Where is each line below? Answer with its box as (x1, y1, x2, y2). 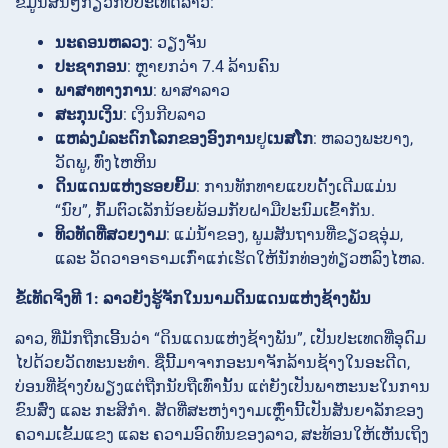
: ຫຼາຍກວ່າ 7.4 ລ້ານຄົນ (127, 56, 280, 76)
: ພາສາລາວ (153, 80, 230, 100)
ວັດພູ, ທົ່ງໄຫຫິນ (55, 152, 157, 172)
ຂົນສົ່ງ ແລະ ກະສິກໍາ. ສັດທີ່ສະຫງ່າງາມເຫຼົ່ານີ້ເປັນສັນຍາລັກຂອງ (15, 400, 424, 420)
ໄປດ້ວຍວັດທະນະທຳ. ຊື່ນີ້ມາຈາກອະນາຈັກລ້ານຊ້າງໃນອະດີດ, (15, 352, 410, 372)
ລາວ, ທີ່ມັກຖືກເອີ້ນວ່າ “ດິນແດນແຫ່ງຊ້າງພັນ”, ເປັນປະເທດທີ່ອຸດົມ (15, 328, 426, 348)
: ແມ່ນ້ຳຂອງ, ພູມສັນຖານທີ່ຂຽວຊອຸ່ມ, (166, 224, 403, 244)
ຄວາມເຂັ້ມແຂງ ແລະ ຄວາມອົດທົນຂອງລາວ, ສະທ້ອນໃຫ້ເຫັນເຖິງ (15, 424, 429, 444)
